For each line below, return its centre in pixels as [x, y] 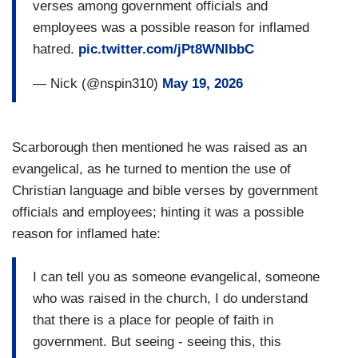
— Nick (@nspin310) [97, 83]
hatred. [56, 49]
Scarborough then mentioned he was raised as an [159, 148]
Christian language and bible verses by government [165, 191]
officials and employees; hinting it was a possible [158, 213]
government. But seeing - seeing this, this [157, 341]
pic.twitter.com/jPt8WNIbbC [166, 49]
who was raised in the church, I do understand [170, 298]
